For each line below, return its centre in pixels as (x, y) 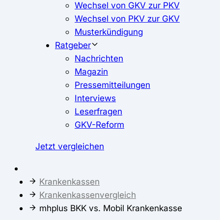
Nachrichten (99, 58)
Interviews (95, 98)
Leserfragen (98, 111)
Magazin (91, 72)
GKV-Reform (99, 125)
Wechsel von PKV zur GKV (127, 19)
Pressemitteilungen (112, 85)
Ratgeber (73, 45)
